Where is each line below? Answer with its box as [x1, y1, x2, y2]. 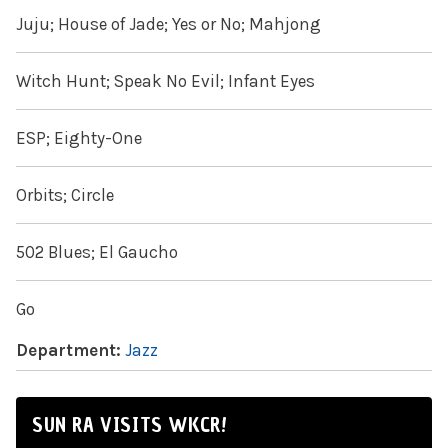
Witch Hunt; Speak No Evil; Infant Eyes [16, 71, 315, 92]
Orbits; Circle [16, 185, 114, 206]
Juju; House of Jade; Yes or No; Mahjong [16, 14, 321, 35]
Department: [16, 340, 125, 361]
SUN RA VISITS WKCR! [32, 411, 227, 440]
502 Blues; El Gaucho [16, 242, 178, 263]
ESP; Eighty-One [16, 128, 142, 149]
